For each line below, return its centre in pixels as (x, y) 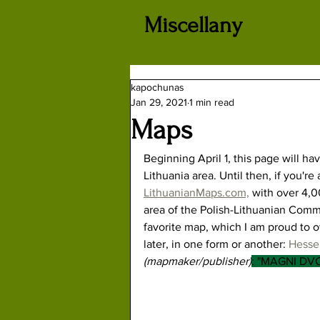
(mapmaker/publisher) (197, 261)
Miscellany (193, 25)
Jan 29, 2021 (159, 102)
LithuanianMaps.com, (196, 192)
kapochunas (157, 87)
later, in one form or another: (216, 244)
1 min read (212, 102)
